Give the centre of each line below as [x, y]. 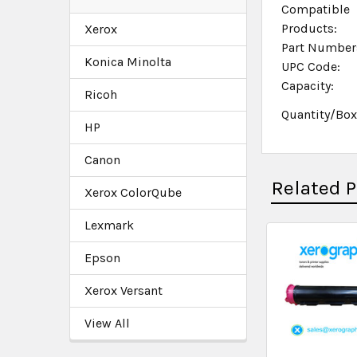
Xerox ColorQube [133, 192]
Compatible [316, 9]
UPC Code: [311, 67]
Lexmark [109, 225]
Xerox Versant [124, 290]
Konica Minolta [128, 61]
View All [107, 323]
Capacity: [308, 86]
